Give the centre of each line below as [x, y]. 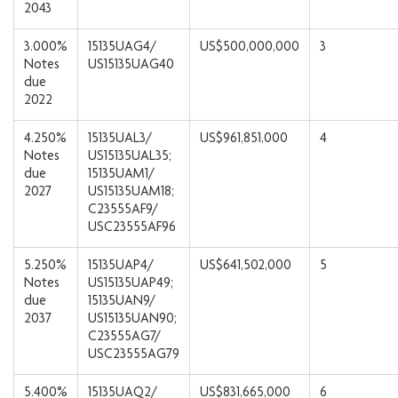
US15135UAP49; [131, 284]
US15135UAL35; [130, 157]
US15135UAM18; [131, 193]
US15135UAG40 [131, 66]
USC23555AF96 [132, 228]
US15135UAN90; [132, 320]
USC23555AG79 [134, 355]
